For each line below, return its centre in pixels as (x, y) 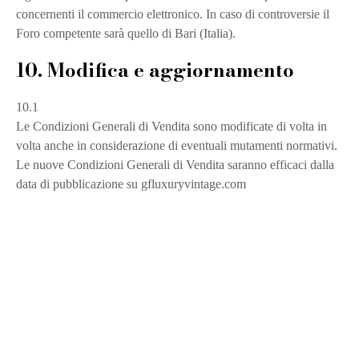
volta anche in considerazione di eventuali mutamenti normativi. (177, 145)
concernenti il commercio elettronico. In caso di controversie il (173, 14)
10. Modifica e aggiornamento (155, 70)
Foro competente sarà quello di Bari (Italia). (126, 33)
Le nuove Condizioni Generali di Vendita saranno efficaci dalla (175, 165)
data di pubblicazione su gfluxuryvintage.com (131, 184)
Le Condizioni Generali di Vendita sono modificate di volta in (171, 126)
